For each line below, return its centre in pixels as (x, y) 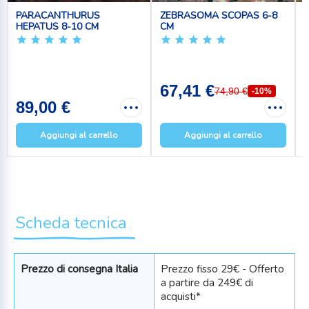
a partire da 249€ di (207, 282)
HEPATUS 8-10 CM (57, 26)
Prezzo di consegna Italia (79, 269)
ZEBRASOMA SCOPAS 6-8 (219, 15)
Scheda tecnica (71, 222)
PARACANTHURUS (58, 15)
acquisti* (180, 296)
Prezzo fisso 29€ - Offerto (222, 269)
